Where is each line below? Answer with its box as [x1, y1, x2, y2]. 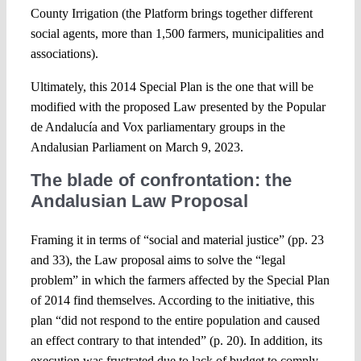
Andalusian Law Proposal [30, 190, 248, 211]
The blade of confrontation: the [30, 169, 293, 190]
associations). [30, 46, 98, 60]
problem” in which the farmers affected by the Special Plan [30, 272, 330, 287]
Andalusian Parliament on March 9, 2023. [30, 139, 243, 154]
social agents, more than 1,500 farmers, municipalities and [30, 26, 324, 40]
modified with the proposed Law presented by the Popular [30, 99, 326, 114]
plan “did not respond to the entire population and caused [30, 313, 320, 327]
